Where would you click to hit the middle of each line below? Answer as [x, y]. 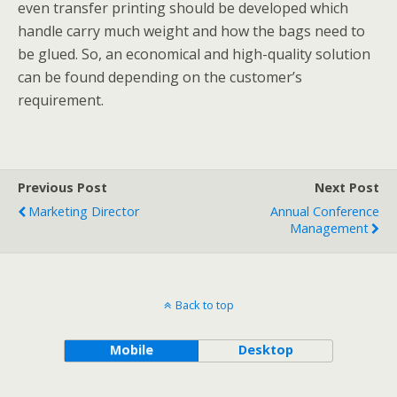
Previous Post [62, 187]
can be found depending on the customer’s [160, 77]
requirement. [61, 100]
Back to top [204, 305]
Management [329, 228]
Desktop [265, 350]
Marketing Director [84, 211]
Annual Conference [325, 211]
